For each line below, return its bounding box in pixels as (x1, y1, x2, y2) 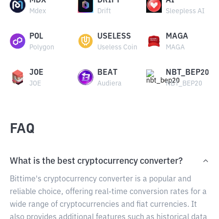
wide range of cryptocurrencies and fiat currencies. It (10, 201, 197, 209)
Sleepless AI (165, 8, 205, 15)
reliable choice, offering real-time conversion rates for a (10, 188, 207, 196)
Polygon (29, 44, 54, 51)
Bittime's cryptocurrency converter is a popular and (10, 175, 191, 183)
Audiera (97, 80, 122, 87)
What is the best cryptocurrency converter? (10, 157, 183, 166)
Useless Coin (97, 44, 138, 51)
